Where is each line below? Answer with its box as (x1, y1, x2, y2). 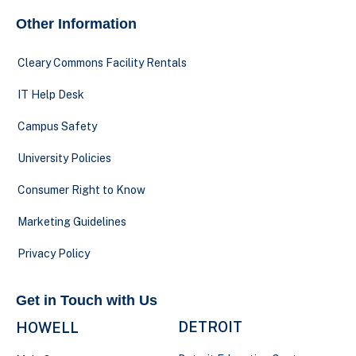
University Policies (17, 152, 111, 164)
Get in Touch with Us (16, 292, 157, 308)
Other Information (16, 16, 137, 32)
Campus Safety (17, 120, 97, 133)
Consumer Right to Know (17, 184, 145, 196)
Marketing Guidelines (17, 215, 126, 228)
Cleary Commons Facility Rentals (17, 56, 187, 69)
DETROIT (178, 319, 242, 335)
